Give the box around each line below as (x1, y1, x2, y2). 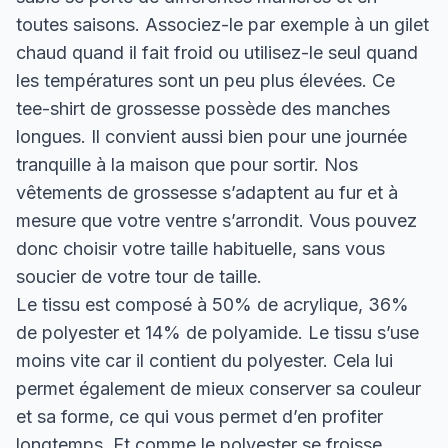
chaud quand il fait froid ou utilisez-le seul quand (16, 41, 418, 63)
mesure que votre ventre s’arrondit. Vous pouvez (16, 209, 417, 231)
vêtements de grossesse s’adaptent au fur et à (16, 181, 398, 203)
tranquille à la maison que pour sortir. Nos (16, 153, 358, 175)
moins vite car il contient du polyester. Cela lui (16, 349, 393, 371)
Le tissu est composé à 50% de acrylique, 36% (16, 293, 409, 315)
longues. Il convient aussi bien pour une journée (16, 125, 407, 147)
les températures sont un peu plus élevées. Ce (16, 69, 395, 91)
